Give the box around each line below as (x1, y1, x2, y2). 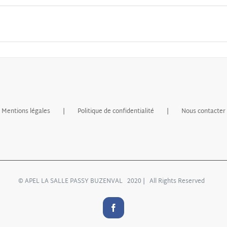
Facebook (117, 203, 148, 211)
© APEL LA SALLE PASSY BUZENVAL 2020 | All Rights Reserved (18, 175, 209, 187)
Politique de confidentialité (78, 105, 154, 117)
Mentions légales (2, 105, 50, 117)
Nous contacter (181, 105, 225, 117)
